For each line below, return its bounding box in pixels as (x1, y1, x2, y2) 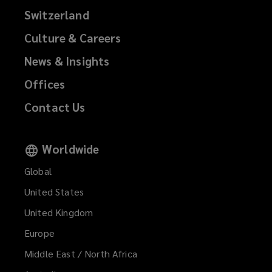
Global (24, 165, 52, 178)
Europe (24, 226, 55, 240)
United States (24, 185, 84, 199)
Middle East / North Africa (24, 247, 137, 260)
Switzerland (24, 7, 89, 22)
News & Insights (24, 53, 110, 68)
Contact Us (24, 99, 86, 114)
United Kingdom (24, 206, 93, 219)
